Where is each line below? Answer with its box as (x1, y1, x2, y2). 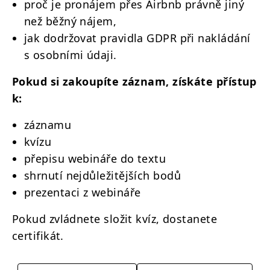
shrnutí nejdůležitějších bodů (24, 168, 181, 183)
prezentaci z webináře (24, 184, 141, 199)
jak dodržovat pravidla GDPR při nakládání (24, 30, 251, 45)
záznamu (24, 117, 72, 132)
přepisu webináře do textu (24, 151, 166, 166)
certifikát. (12, 228, 64, 243)
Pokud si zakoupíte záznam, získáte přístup (12, 74, 257, 89)
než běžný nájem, (24, 13, 117, 28)
